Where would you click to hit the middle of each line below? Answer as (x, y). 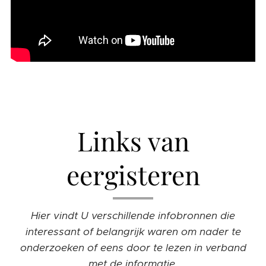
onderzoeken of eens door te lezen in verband (133, 248)
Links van (133, 141)
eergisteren (133, 175)
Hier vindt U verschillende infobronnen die (133, 216)
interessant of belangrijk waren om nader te (133, 232)
